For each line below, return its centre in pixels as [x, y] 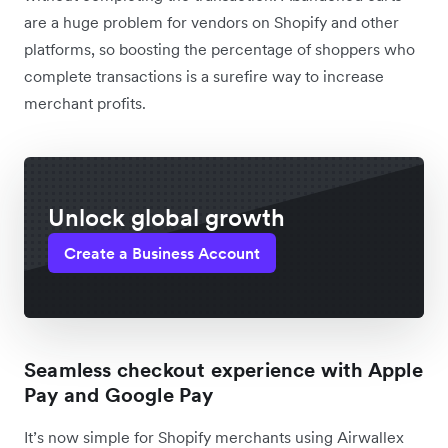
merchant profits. [85, 102]
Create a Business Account [162, 252]
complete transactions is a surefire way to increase [204, 75]
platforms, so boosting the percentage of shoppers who [219, 48]
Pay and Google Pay [119, 394]
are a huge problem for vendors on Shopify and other [211, 21]
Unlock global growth [166, 217]
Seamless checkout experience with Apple [223, 369]
